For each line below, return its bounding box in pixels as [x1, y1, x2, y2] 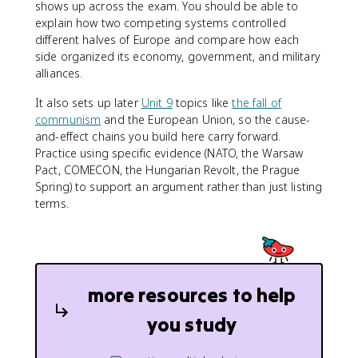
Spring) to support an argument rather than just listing [35, 179, 323, 194]
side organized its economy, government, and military [35, 49, 320, 64]
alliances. [35, 66, 83, 81]
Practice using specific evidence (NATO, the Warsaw [35, 145, 304, 161]
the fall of [232, 95, 281, 110]
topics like [172, 95, 233, 110]
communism [35, 112, 101, 127]
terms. [35, 196, 69, 211]
